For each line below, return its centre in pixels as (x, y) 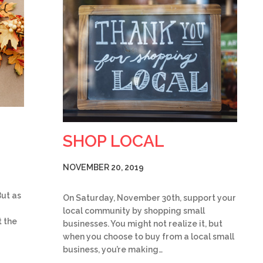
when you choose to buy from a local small (149, 236)
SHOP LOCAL (114, 141)
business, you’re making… (113, 249)
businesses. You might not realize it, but (143, 223)
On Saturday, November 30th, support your (149, 198)
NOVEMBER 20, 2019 (103, 167)
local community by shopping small (134, 210)
